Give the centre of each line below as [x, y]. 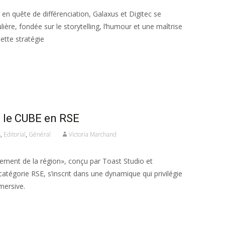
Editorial [15, 134]
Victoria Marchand [93, 134]
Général [40, 134]
